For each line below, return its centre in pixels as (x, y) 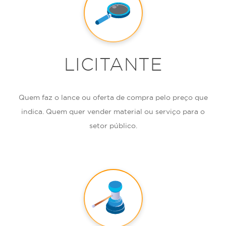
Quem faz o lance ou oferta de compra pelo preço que (113, 97)
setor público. (113, 126)
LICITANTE (113, 64)
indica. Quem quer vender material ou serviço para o (113, 111)
